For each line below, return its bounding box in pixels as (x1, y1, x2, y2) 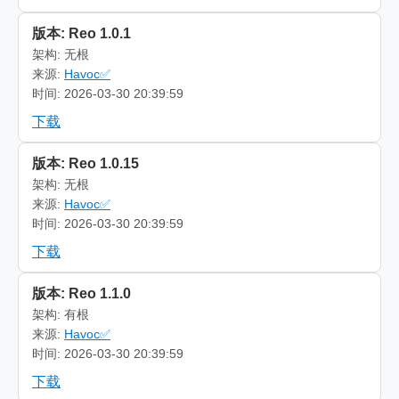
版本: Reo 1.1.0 (32, 285, 131, 301)
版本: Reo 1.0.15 (32, 155, 139, 171)
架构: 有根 (32, 306, 89, 322)
